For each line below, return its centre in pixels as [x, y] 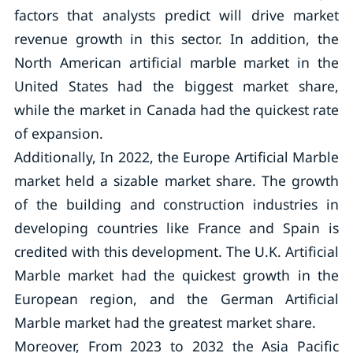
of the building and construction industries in [176, 204]
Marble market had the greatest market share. [165, 322]
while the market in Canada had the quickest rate [176, 110]
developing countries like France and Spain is [176, 228]
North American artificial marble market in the [176, 62]
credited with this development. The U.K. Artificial [176, 251]
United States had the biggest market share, [176, 86]
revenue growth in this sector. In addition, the [176, 39]
